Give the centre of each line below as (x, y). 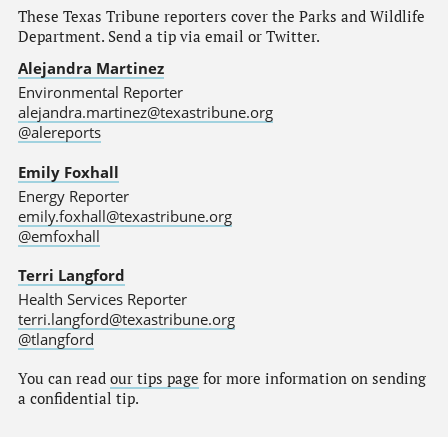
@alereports (59, 132)
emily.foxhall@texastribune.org (124, 215)
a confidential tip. (78, 398)
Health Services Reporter (102, 299)
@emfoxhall (58, 235)
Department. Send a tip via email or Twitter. (168, 36)
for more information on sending (312, 378)
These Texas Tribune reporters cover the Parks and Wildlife (221, 16)
